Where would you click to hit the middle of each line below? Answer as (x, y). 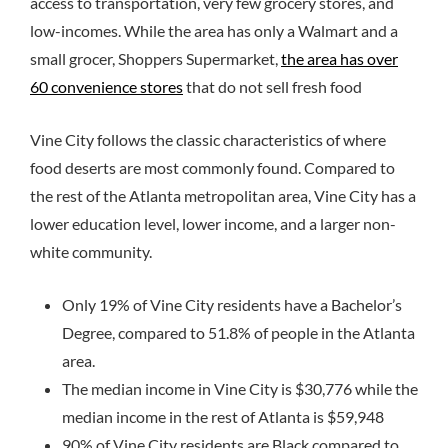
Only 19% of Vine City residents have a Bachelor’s (232, 305)
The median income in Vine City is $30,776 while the (240, 389)
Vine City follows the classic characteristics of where (208, 140)
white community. (91, 252)
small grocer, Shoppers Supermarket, (155, 59)
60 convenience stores (106, 87)
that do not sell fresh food (274, 87)
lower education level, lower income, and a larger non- (213, 224)
